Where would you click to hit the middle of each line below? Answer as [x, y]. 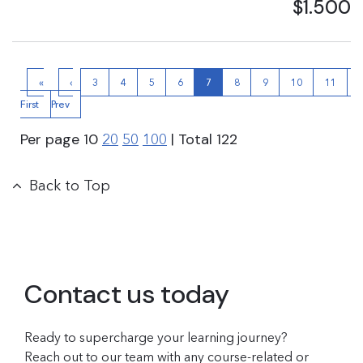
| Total [192, 139]
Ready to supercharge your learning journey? [156, 337]
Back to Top [70, 186]
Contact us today [127, 294]
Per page [52, 139]
